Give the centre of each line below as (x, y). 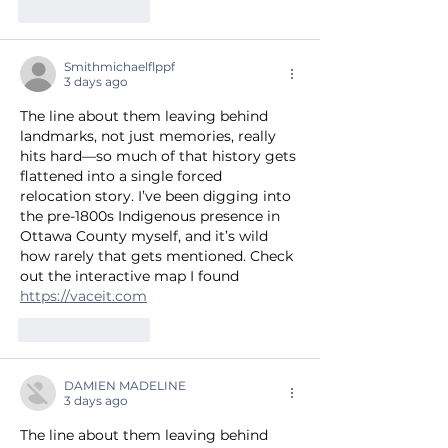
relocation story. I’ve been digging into (157, 196)
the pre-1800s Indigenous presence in (152, 216)
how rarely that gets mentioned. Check (158, 256)
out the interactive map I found (131, 276)
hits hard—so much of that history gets (160, 156)
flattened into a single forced (123, 176)
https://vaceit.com (83, 296)
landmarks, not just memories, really (150, 136)
